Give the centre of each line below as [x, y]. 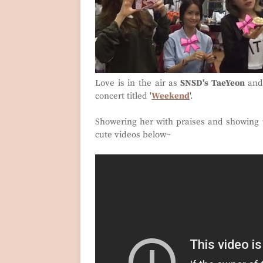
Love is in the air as [136, 83]
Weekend [171, 96]
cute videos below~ [133, 135]
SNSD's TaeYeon [211, 83]
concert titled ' [123, 96]
